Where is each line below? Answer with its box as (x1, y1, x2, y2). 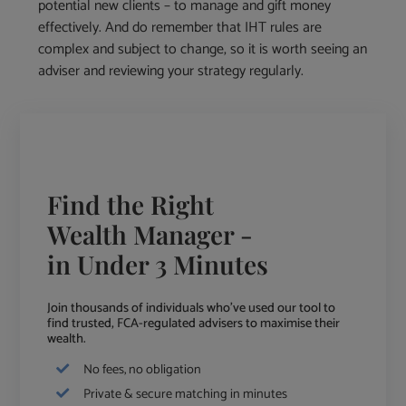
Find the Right (47, 188, 215, 222)
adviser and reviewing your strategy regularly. (38, 59, 304, 84)
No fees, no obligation (83, 359, 202, 382)
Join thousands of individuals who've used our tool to (47, 297, 336, 320)
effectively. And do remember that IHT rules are (38, 15, 323, 41)
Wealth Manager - (47, 217, 254, 252)
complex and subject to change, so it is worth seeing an (38, 37, 368, 63)
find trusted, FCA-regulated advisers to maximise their (47, 313, 341, 335)
